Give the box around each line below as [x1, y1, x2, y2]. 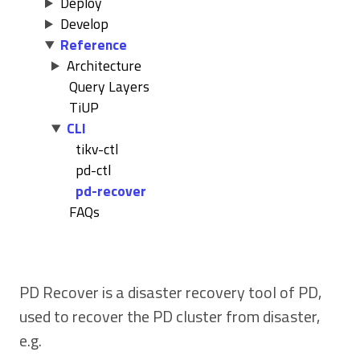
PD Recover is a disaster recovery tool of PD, [19, 280, 321, 305]
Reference [59, 34, 127, 55]
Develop [59, 13, 108, 35]
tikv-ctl [76, 138, 119, 160]
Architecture [66, 55, 141, 76]
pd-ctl [76, 159, 112, 181]
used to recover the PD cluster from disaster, [19, 304, 320, 329]
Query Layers [69, 76, 150, 97]
